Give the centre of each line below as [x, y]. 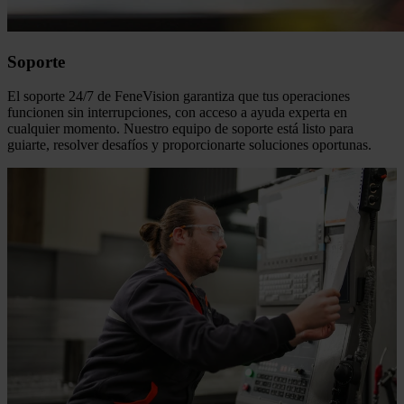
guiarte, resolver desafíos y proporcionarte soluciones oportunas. [189, 145]
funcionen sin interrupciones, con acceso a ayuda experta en [177, 113]
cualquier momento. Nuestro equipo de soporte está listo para [180, 129]
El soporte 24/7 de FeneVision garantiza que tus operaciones [179, 96]
